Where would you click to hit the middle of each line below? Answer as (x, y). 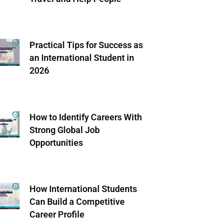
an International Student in (82, 58)
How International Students (83, 189)
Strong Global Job (64, 130)
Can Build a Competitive (77, 201)
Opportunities (56, 142)
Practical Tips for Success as (86, 45)
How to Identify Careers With (85, 117)
